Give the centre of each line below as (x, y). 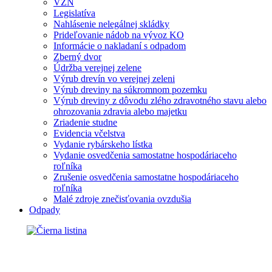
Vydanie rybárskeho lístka (103, 144)
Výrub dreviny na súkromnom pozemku (130, 90)
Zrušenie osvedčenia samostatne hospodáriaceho (146, 177)
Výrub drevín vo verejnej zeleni (114, 79)
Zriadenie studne (85, 123)
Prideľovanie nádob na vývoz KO (119, 35)
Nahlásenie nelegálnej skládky (111, 24)
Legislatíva (74, 13)
